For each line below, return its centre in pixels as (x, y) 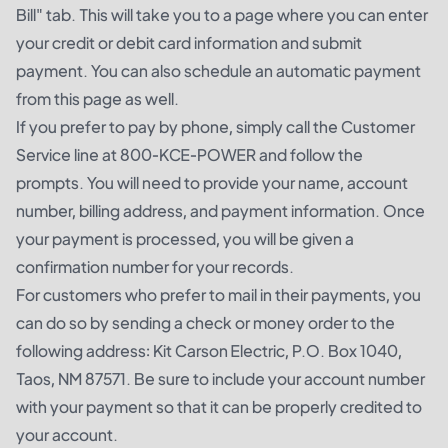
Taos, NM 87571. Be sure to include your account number (220, 378)
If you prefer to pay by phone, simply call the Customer (215, 126)
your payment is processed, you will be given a (185, 238)
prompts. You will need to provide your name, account (212, 182)
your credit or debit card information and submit (189, 42)
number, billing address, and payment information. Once (220, 210)
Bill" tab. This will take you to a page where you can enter (222, 14)
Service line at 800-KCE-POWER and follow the (189, 154)
